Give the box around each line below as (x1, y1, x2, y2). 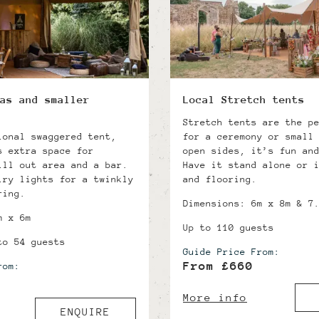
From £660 (183, 258, 253, 273)
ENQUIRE (61, 305, 110, 318)
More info (183, 291, 247, 303)
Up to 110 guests (183, 221, 274, 233)
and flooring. (183, 173, 257, 184)
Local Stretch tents (183, 93, 305, 105)
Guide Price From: (183, 246, 280, 257)
